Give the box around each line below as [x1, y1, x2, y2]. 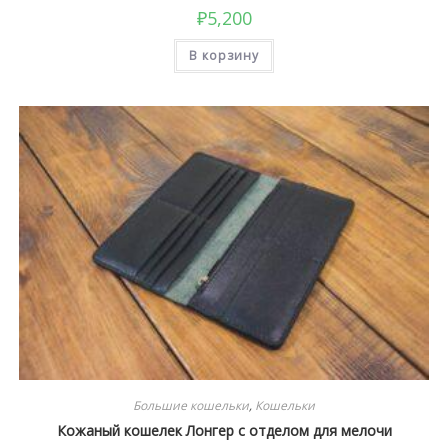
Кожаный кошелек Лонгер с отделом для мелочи [56, 420, 392, 440]
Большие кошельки [133, 396, 249, 414]
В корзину [189, 47, 259, 65]
